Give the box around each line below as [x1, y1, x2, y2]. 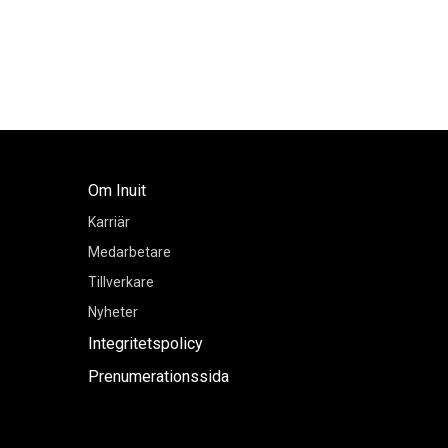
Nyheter [88, 303, 139, 320]
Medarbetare [88, 243, 172, 260]
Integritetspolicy [88, 333, 204, 353]
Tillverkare [88, 273, 155, 290]
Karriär [88, 213, 131, 230]
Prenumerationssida [88, 366, 230, 386]
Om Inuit [88, 180, 147, 200]
